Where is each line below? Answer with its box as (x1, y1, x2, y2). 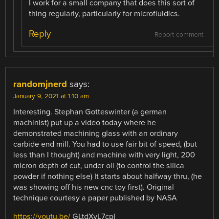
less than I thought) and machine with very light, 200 (13, 150, 196, 160)
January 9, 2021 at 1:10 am (13, 92, 89, 100)
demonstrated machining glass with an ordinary (13, 128, 178, 138)
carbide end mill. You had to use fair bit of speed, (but (13, 139, 197, 149)
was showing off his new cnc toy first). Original (13, 182, 175, 192)
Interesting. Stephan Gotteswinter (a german (13, 107, 167, 117)
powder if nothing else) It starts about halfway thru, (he (13, 171, 202, 181)
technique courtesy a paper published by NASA (13, 193, 177, 203)
